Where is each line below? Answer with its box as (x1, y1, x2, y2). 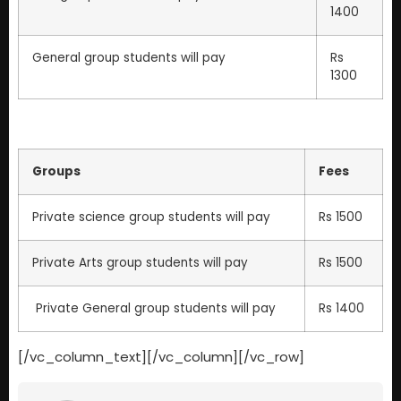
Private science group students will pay (32, 209, 270, 226)
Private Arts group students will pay (32, 254, 248, 272)
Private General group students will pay (32, 300, 276, 318)
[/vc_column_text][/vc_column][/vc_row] (18, 347, 304, 367)
